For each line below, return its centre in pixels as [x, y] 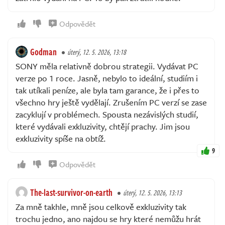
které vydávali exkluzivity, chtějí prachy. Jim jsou [103, 126]
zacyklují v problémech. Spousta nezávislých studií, [107, 114]
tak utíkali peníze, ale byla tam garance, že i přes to [107, 90]
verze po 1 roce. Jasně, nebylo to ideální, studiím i [107, 78]
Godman [43, 51]
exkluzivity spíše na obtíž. [61, 138]
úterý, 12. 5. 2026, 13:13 [152, 192]
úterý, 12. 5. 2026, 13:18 [97, 52]
